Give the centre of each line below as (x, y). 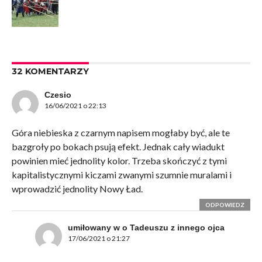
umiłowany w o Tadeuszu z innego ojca (146, 228)
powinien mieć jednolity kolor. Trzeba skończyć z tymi (119, 161)
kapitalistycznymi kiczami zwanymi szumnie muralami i (121, 175)
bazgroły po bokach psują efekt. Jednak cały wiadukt (118, 147)
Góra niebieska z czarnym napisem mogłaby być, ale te (120, 133)
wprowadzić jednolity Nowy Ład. (77, 189)
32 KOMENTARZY (50, 72)
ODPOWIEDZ (225, 205)
